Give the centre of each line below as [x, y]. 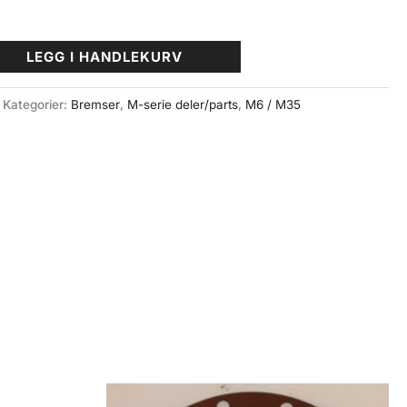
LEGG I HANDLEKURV [104, 56]
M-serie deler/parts [183, 105]
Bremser [96, 105]
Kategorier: [37, 105]
